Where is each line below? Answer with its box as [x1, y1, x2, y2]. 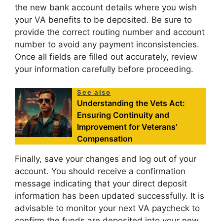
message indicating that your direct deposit [15, 179, 187, 189]
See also [77, 88, 111, 97]
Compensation [77, 134, 133, 144]
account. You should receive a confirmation [15, 166, 185, 177]
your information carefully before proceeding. [15, 64, 193, 74]
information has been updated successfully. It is [15, 191, 204, 201]
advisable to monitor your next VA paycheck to [15, 203, 200, 214]
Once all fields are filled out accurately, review [15, 51, 197, 62]
